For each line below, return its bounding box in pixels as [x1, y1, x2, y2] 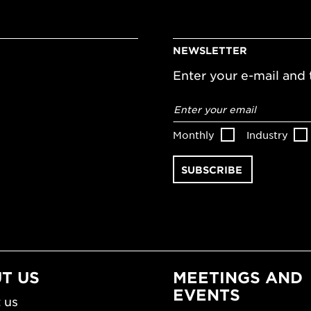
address [173, 106, 221, 120]
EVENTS [173, 285, 240, 304]
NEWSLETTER [173, 44, 247, 57]
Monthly [173, 128, 215, 141]
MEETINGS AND [173, 268, 303, 287]
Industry [246, 128, 288, 141]
